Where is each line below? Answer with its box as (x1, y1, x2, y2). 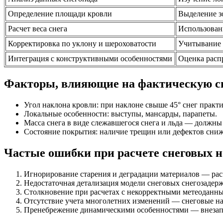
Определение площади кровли (8, 9, 112, 18)
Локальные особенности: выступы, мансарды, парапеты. (24, 109, 217, 118)
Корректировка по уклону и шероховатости (8, 39, 156, 48)
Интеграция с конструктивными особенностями (8, 54, 172, 63)
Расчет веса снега (8, 24, 67, 33)
